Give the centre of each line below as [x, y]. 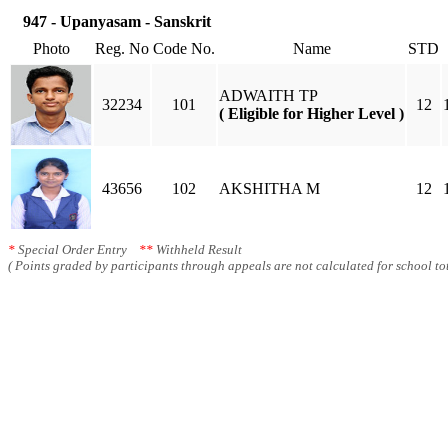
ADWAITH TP [268, 95]
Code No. [184, 48]
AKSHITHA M [269, 188]
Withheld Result [197, 249]
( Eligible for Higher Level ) [311, 113]
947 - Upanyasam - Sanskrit [117, 21]
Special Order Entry [77, 249]
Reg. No [122, 48]
